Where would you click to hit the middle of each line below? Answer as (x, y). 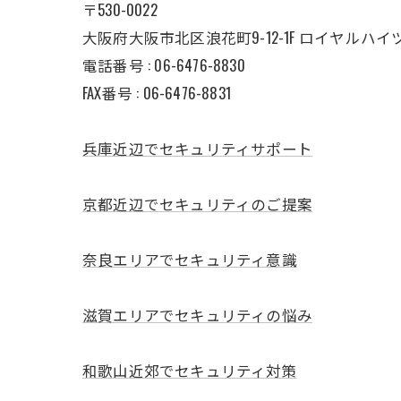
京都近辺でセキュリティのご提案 (197, 203)
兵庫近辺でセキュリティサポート (197, 148)
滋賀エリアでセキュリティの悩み (197, 314)
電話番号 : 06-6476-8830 (164, 64)
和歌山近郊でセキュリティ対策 (190, 370)
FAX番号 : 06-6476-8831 (157, 92)
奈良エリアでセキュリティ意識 (190, 259)
